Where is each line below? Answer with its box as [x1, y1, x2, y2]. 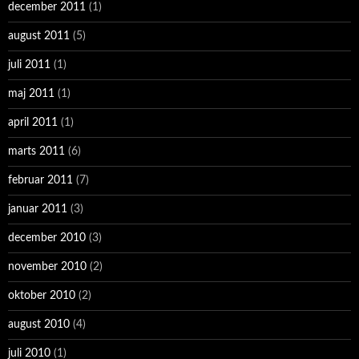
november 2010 [8, 261, 87, 273]
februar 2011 [8, 175, 73, 187]
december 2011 [8, 2, 86, 14]
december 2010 [8, 232, 86, 244]
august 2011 [8, 30, 70, 42]
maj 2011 [8, 88, 54, 100]
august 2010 [8, 319, 70, 331]
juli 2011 [8, 59, 50, 71]
